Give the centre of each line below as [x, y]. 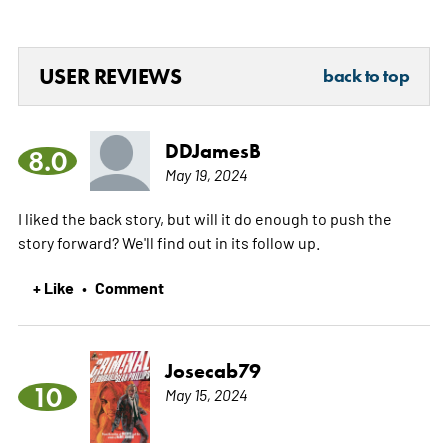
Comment [129, 287]
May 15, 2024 [206, 394]
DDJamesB [212, 151]
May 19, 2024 [206, 174]
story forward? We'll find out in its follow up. [168, 242]
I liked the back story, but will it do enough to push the [204, 218]
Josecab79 [212, 371]
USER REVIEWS [110, 77]
